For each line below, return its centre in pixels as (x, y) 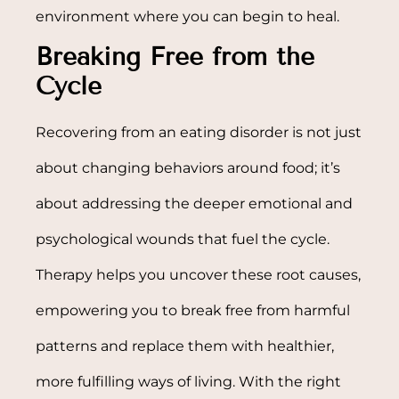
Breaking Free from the (175, 56)
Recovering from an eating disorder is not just (199, 132)
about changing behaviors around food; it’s (188, 167)
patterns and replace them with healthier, (185, 346)
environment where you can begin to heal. (188, 16)
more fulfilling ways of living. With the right (189, 381)
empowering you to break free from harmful (193, 310)
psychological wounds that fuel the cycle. (183, 239)
